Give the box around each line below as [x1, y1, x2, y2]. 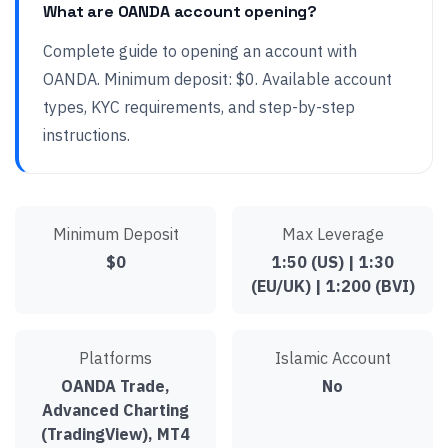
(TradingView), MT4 [41, 424, 190, 444]
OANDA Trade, [61, 376, 170, 396]
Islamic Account [274, 348, 391, 368]
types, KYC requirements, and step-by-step [43, 97, 355, 117]
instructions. [43, 125, 130, 145]
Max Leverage [281, 224, 384, 244]
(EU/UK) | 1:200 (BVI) [250, 276, 415, 296]
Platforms [79, 348, 152, 368]
